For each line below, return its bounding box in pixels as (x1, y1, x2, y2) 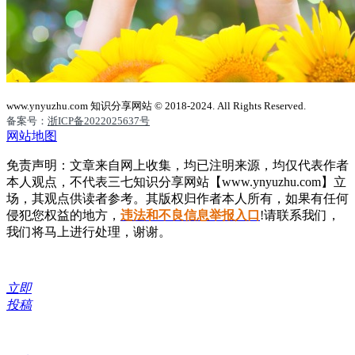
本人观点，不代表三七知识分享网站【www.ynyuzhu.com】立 (6, 175, 346, 189)
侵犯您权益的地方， (6, 208, 120, 222)
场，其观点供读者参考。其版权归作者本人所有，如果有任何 (6, 192, 349, 205)
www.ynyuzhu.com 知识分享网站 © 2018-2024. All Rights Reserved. (6, 100, 306, 112)
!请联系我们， (260, 208, 340, 222)
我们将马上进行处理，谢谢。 (6, 225, 171, 239)
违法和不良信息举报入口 (120, 208, 260, 222)
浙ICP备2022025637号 (48, 115, 150, 127)
